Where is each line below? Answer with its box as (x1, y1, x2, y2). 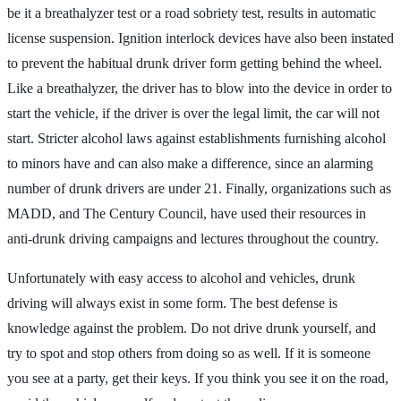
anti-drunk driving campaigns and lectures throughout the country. (7, 230, 379, 246)
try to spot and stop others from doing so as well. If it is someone (7, 345, 371, 361)
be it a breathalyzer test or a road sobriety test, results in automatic (7, 4, 376, 21)
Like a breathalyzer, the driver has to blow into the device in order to (7, 80, 392, 96)
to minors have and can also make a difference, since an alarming (7, 155, 373, 171)
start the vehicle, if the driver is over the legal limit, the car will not (7, 105, 380, 121)
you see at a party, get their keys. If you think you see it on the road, (7, 370, 388, 386)
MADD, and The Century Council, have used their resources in (7, 205, 366, 221)
